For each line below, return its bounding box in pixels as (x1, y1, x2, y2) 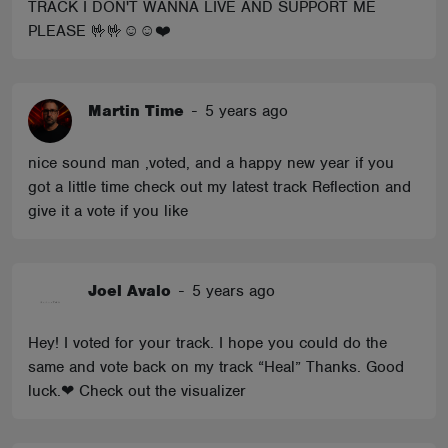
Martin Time (88, 100, 184, 121)
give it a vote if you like (28, 200, 188, 221)
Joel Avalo (88, 280, 171, 301)
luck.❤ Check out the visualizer (28, 380, 246, 401)
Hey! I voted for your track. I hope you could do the (28, 332, 387, 353)
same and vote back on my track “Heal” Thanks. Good (28, 356, 404, 377)
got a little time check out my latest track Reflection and (28, 176, 411, 197)
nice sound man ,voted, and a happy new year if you (28, 152, 394, 173)
